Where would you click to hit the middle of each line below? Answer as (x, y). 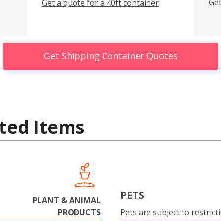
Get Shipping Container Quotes (110, 56)
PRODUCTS (79, 212)
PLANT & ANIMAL (67, 200)
